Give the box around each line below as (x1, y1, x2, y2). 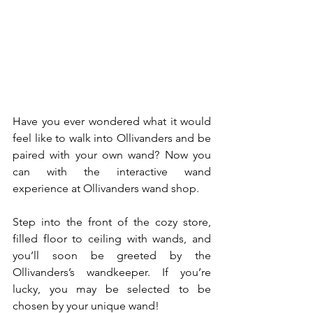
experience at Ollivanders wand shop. (13, 181, 199, 195)
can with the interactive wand (13, 164, 211, 178)
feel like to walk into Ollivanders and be (13, 131, 211, 145)
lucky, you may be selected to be (13, 282, 211, 296)
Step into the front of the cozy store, (13, 214, 211, 228)
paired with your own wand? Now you (13, 147, 211, 161)
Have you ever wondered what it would (13, 114, 211, 128)
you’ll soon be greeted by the (13, 248, 211, 262)
